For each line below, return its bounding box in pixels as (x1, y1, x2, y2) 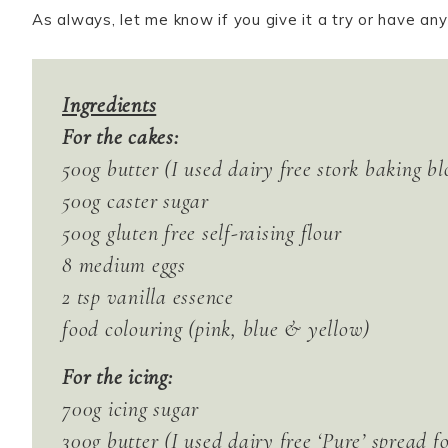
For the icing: (62, 364, 173, 390)
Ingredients (62, 92, 157, 118)
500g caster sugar (62, 188, 209, 214)
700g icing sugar (62, 396, 199, 422)
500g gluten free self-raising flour (62, 220, 342, 246)
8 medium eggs (62, 252, 186, 278)
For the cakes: (62, 124, 179, 150)
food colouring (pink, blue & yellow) (62, 316, 370, 342)
